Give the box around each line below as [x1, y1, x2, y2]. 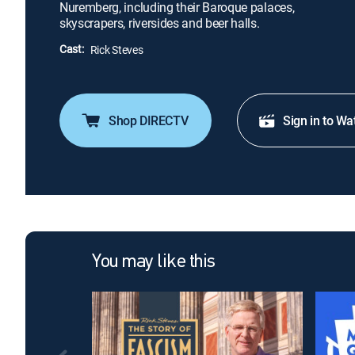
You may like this [92, 253, 216, 273]
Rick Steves [90, 42, 143, 57]
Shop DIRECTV [109, 112, 189, 130]
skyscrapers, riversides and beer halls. [59, 14, 260, 32]
